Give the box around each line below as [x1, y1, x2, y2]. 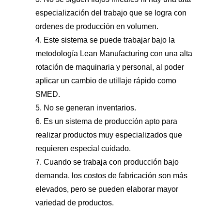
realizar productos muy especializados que [35, 130, 182, 139]
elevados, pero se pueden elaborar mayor [35, 185, 178, 193]
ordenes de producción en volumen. [35, 22, 158, 31]
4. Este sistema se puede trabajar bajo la [35, 35, 175, 44]
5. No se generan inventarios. [35, 103, 136, 112]
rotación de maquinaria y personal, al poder [35, 62, 184, 71]
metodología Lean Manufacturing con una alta [35, 49, 192, 58]
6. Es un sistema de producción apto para [35, 117, 177, 125]
